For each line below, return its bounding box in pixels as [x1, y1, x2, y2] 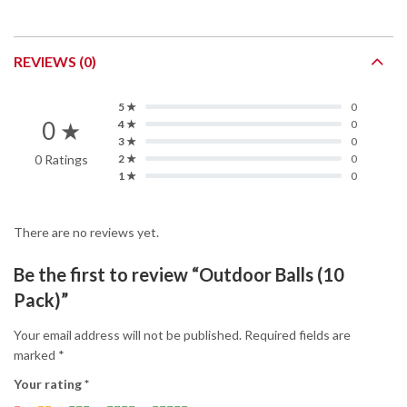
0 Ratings [35, 152, 88, 168]
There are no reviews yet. [14, 224, 159, 241]
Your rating [14, 375, 84, 392]
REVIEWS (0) [14, 53, 96, 71]
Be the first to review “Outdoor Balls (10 [14, 263, 344, 286]
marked [14, 346, 58, 362]
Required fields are [244, 326, 351, 342]
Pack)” [14, 289, 68, 312]
